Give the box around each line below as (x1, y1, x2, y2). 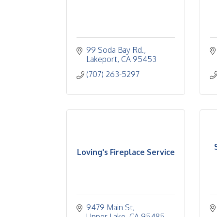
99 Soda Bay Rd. (86, 45, 144, 55)
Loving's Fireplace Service (77, 147, 175, 157)
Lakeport (86, 54, 117, 64)
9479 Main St (86, 202, 133, 212)
